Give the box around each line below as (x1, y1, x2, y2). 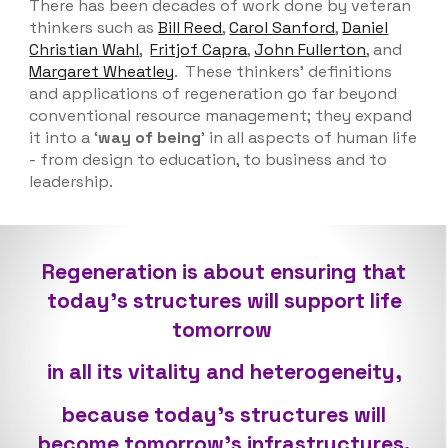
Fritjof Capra (150, 39, 248, 61)
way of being (98, 127, 202, 149)
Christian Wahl (29, 39, 140, 61)
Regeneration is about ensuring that (42, 258, 406, 285)
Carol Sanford (229, 17, 336, 39)
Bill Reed (158, 17, 223, 39)
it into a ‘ (29, 127, 99, 149)
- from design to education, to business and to (29, 149, 388, 171)
